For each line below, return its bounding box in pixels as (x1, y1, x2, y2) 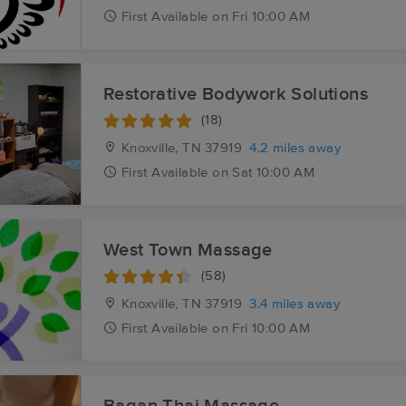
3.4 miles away (249, 297, 341, 311)
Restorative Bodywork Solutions (103, 85, 368, 103)
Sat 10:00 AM (232, 166, 315, 179)
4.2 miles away (249, 141, 342, 155)
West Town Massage (103, 241, 273, 259)
